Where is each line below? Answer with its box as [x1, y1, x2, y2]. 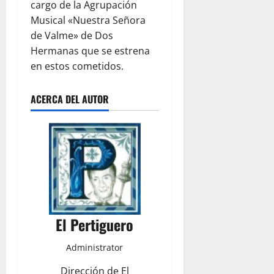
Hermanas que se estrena [31, 44, 150, 58]
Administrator [66, 242, 124, 254]
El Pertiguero [56, 213, 134, 236]
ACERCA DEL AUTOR [31, 92, 109, 107]
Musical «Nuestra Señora [31, 13, 146, 28]
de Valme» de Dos [31, 29, 113, 43]
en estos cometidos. [31, 59, 124, 73]
